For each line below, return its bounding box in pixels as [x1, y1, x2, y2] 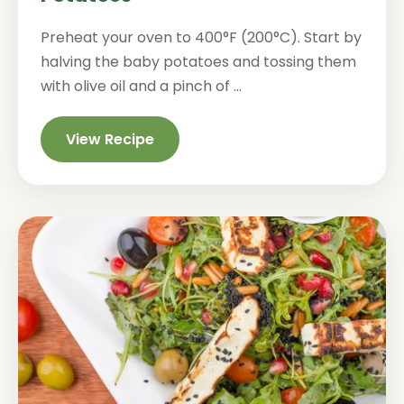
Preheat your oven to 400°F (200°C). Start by [41, 27, 362, 48]
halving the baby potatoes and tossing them [41, 51, 356, 72]
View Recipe [66, 129, 154, 150]
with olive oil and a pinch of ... [41, 76, 242, 96]
